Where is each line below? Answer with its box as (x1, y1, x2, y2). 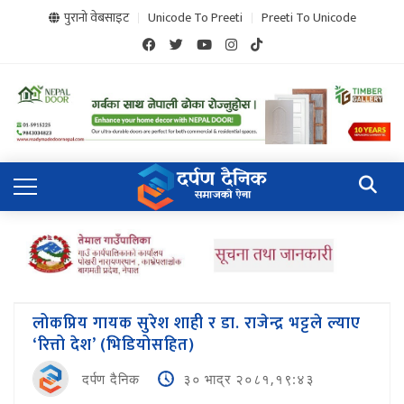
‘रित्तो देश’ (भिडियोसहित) (32, 332, 195, 360)
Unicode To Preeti (147, 7, 243, 28)
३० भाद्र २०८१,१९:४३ (182, 370, 315, 389)
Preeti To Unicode (261, 7, 356, 28)
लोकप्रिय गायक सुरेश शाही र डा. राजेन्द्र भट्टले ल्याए (32, 310, 361, 338)
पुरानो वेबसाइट (63, 7, 129, 28)
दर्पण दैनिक (81, 370, 140, 389)
